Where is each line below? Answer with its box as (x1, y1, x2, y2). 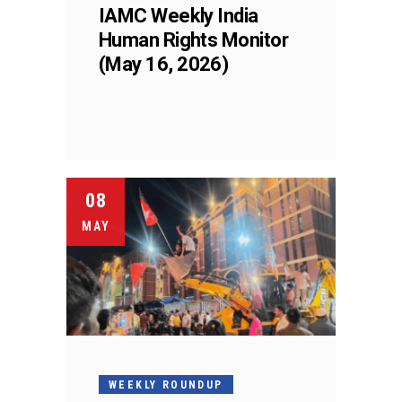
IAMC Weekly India (99, 4, 258, 27)
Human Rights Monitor (99, 28, 288, 51)
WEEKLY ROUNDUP (109, 378, 223, 391)
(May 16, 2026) (99, 52, 229, 75)
